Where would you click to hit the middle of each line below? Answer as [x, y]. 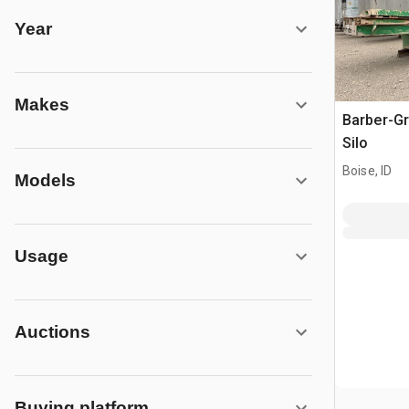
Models [45, 180]
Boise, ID [367, 170]
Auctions [52, 332]
